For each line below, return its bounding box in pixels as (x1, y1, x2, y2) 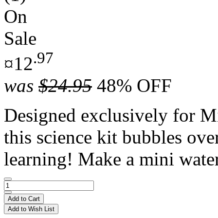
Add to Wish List (8, 205, 54, 213)
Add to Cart (8, 195, 40, 202)
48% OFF (97, 74, 172, 96)
